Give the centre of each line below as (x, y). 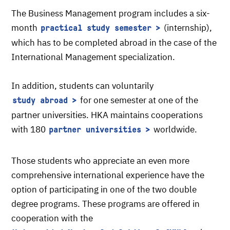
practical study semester (96, 28)
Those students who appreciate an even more (100, 161)
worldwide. (174, 129)
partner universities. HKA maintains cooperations (107, 115)
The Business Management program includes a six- (111, 13)
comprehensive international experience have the (108, 175)
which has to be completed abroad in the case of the (114, 43)
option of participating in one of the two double (104, 189)
